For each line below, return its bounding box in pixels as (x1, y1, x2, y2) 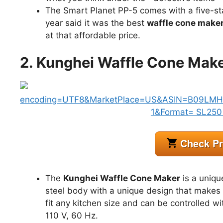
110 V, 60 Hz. (45, 211, 101, 221)
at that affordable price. (45, 30, 140, 40)
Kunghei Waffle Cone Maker (63, 173, 180, 184)
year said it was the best (45, 17, 147, 28)
